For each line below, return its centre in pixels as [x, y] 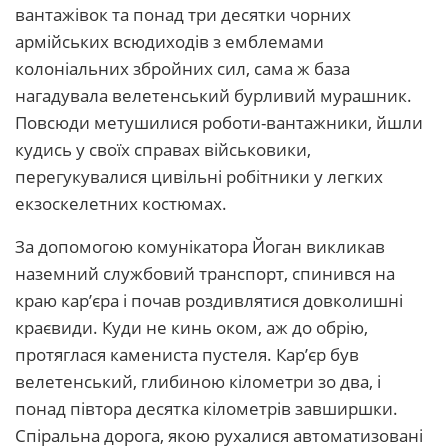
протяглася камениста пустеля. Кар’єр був [187, 354]
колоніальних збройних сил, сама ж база [182, 68]
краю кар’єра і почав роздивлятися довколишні [209, 300]
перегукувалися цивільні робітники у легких [199, 176]
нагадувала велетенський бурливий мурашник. [213, 95]
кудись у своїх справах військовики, [163, 149]
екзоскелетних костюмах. [121, 203]
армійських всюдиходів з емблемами [169, 41]
